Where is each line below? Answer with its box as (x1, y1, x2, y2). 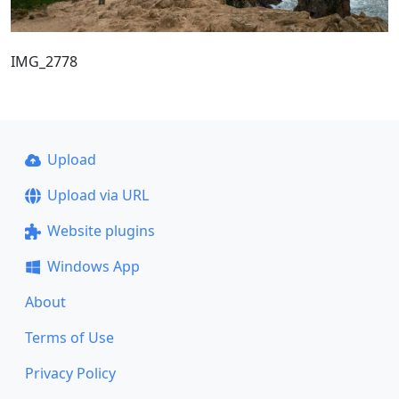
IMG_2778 (11, 51, 77, 71)
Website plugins (46, 221, 155, 240)
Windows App (46, 256, 140, 276)
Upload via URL (46, 185, 149, 205)
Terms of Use (25, 328, 114, 347)
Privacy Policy (25, 363, 116, 383)
